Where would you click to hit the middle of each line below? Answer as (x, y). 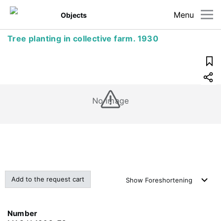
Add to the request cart (48, 179)
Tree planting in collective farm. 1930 (83, 38)
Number (22, 213)
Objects (74, 15)
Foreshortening (169, 180)
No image (110, 101)
